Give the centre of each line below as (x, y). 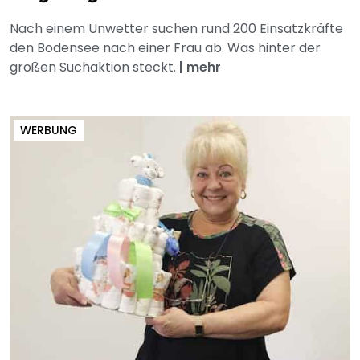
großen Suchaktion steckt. (94, 67)
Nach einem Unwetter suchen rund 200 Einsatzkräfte (176, 29)
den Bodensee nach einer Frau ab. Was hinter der (165, 48)
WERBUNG (49, 131)
